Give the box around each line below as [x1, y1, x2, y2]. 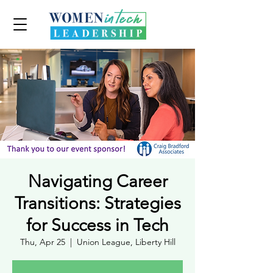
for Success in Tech [26, 215, 169, 235]
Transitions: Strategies [14, 193, 181, 213]
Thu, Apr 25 [19, 236, 65, 247]
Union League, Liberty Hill [76, 236, 175, 247]
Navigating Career [27, 171, 168, 191]
